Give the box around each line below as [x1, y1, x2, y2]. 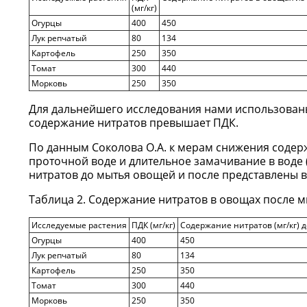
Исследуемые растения [32, 219, 127, 231]
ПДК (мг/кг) [132, 219, 175, 231]
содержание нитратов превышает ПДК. [29, 115, 238, 130]
